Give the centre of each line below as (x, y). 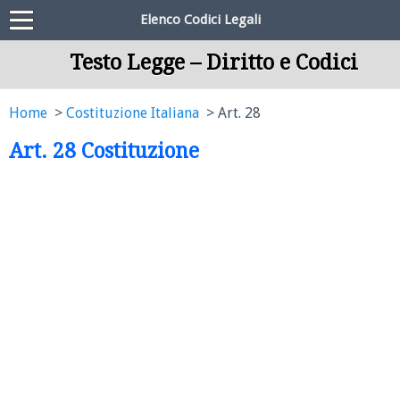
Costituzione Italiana (133, 113)
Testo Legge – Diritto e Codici (213, 62)
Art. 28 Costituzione (104, 151)
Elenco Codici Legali (200, 20)
